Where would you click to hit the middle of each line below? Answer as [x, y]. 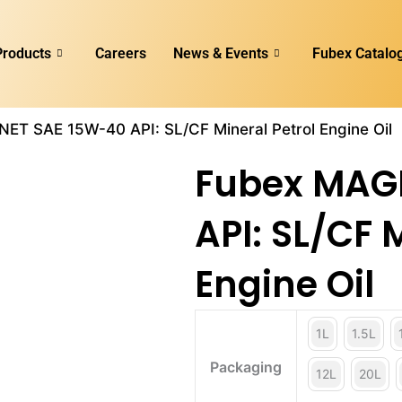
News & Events [220, 53]
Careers [120, 53]
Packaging [246, 367]
